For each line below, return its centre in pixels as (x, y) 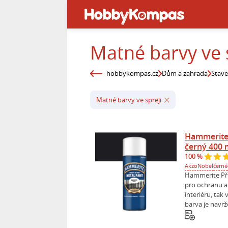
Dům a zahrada (185, 73)
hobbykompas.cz (132, 73)
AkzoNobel (199, 165)
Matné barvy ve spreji (129, 99)
